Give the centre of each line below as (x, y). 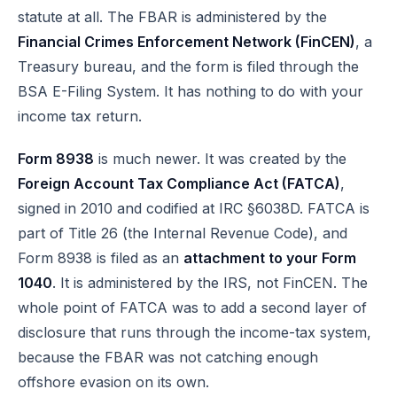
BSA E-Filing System (87, 91)
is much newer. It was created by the (220, 159)
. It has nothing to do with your (260, 91)
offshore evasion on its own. (113, 382)
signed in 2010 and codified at (118, 208)
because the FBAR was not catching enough (168, 357)
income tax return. (80, 116)
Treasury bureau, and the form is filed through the (188, 66)
